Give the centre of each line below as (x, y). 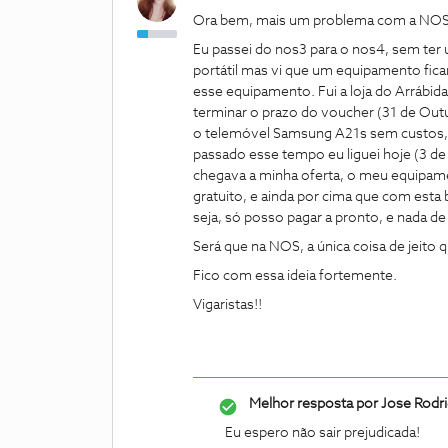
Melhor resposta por (313, 404)
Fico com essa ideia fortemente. (296, 276)
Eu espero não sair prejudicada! (324, 433)
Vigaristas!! (229, 305)
